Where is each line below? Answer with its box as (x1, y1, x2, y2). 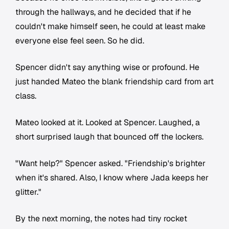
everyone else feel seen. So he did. (15, 35, 144, 47)
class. (15, 90, 36, 102)
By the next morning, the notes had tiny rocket (15, 213, 187, 224)
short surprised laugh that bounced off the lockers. (15, 131, 203, 143)
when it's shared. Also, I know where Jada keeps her (15, 172, 209, 184)
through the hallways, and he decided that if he (15, 7, 191, 18)
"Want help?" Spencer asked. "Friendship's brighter (15, 158, 205, 169)
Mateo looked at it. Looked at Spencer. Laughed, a (15, 117, 200, 128)
